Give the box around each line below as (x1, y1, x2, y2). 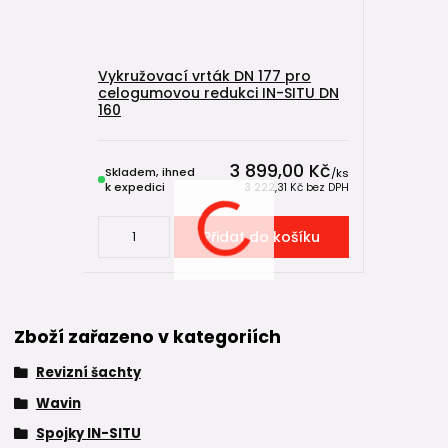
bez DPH (305, 179, 349, 195)
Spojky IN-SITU (35, 424, 141, 444)
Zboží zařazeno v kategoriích (14, 324, 281, 349)
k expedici (105, 178, 165, 195)
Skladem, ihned (105, 163, 195, 180)
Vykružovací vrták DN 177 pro (98, 65, 311, 86)
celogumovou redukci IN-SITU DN (98, 82, 339, 103)
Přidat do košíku (203, 226, 321, 247)
